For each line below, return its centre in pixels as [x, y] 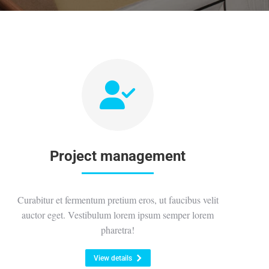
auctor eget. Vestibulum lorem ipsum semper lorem [118, 215]
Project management [118, 156]
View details [113, 258]
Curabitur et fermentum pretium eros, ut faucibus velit [118, 200]
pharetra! [118, 230]
